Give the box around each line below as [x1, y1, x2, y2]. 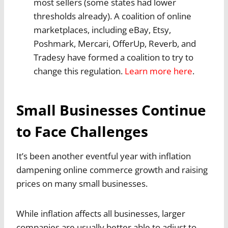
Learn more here [125, 65, 192, 77]
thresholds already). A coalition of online [34, 10, 191, 22]
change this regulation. [34, 65, 125, 77]
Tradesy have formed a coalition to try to [34, 51, 193, 64]
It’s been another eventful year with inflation [16, 150, 191, 162]
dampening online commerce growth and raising [16, 164, 208, 176]
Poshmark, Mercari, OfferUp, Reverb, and [34, 38, 196, 50]
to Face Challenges [16, 122, 148, 141]
